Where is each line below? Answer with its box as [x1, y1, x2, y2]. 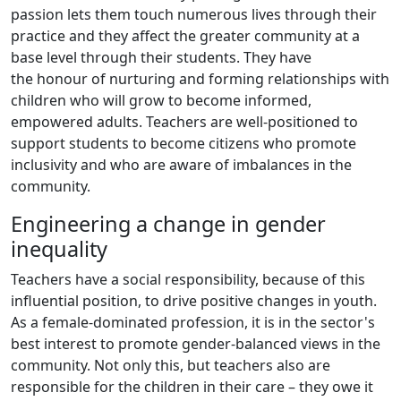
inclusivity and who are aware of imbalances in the [11, 155, 352, 175]
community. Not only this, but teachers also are [11, 355, 330, 376]
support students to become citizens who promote [11, 133, 356, 154]
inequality [11, 235, 107, 264]
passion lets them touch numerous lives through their [11, 4, 377, 25]
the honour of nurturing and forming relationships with [11, 69, 389, 90]
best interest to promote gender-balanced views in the [11, 334, 380, 354]
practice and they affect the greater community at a [11, 26, 360, 47]
